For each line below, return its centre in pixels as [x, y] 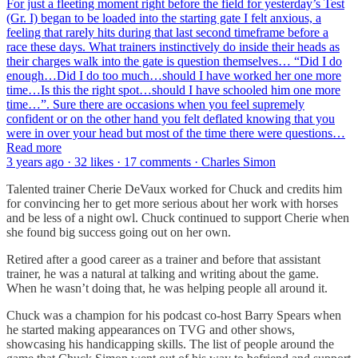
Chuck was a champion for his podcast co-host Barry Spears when [174, 315]
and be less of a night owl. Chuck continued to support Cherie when [178, 217]
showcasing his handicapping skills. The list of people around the [170, 344]
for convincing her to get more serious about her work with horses [172, 203]
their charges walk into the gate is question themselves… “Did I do [174, 61]
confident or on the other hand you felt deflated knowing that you [171, 118]
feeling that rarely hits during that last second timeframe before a [167, 32]
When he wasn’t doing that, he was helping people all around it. [167, 288]
